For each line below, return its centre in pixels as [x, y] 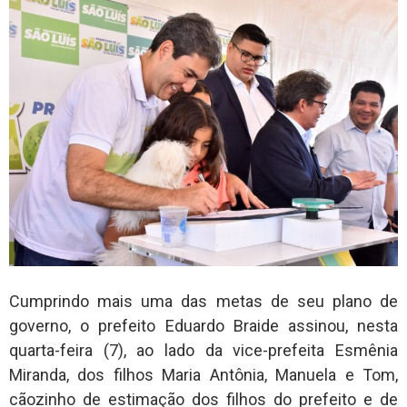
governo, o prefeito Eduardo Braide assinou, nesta [203, 325]
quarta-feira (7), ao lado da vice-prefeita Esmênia [203, 350]
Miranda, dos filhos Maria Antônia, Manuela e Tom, [203, 374]
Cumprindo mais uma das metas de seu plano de [203, 301]
